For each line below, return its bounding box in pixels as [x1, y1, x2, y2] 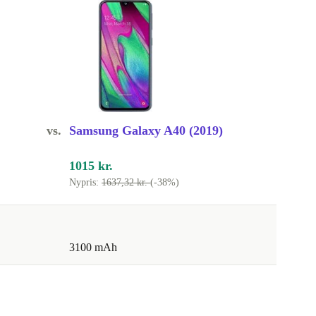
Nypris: [69, 177, 102, 188]
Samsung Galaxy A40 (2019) [69, 123, 223, 138]
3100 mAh [69, 241, 117, 254]
